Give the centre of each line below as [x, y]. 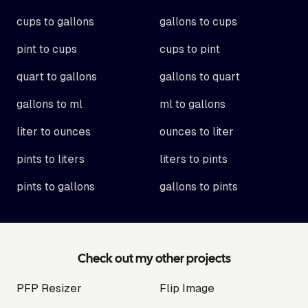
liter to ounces [54, 132]
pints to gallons [56, 187]
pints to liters [51, 159]
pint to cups [47, 49]
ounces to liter [197, 132]
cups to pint [190, 49]
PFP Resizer [49, 288]
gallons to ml [49, 104]
